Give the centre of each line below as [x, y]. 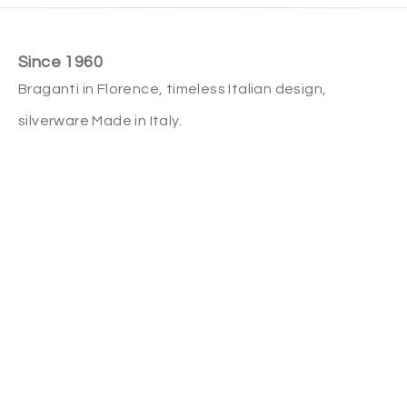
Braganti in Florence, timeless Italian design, [173, 89]
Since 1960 [60, 62]
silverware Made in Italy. [100, 120]
